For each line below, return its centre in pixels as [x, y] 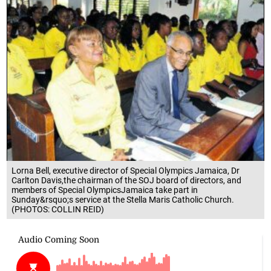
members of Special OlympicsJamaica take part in [105, 190]
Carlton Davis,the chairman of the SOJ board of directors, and [127, 180]
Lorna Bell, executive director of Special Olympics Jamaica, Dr [126, 170]
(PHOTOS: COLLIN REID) [58, 209]
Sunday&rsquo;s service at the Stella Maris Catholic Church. [123, 199]
